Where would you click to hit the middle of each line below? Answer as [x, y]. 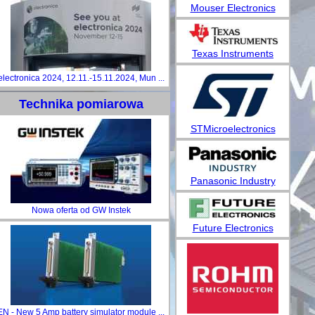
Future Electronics [233, 228]
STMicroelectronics [233, 129]
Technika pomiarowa [81, 104]
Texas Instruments [233, 54]
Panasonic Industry [233, 181]
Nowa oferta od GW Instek [81, 210]
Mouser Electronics [233, 7]
